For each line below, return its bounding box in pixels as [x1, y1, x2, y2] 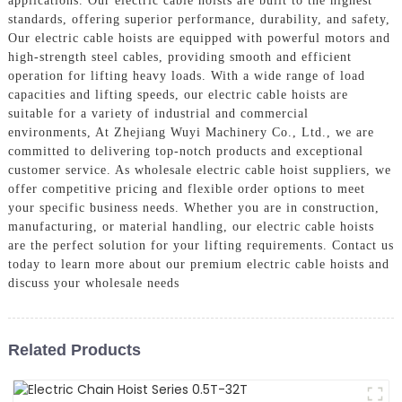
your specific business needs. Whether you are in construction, [7, 200, 380, 214]
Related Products [7, 340, 141, 359]
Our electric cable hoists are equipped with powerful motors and [7, 31, 390, 45]
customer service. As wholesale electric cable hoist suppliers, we [7, 162, 391, 177]
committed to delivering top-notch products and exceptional [7, 144, 363, 158]
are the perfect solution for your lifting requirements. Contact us [7, 238, 394, 252]
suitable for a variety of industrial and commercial [7, 106, 309, 120]
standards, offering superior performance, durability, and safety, [7, 12, 390, 26]
